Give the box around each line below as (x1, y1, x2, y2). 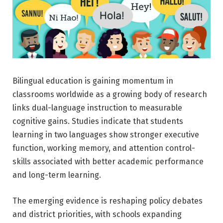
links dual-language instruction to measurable (12, 103, 182, 112)
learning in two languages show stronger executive (12, 129, 199, 139)
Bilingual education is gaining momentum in (12, 76, 173, 86)
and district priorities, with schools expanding (12, 209, 182, 219)
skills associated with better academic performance (12, 156, 204, 166)
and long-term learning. (12, 170, 101, 180)
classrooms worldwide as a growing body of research (12, 89, 207, 99)
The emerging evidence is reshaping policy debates (12, 196, 203, 206)
